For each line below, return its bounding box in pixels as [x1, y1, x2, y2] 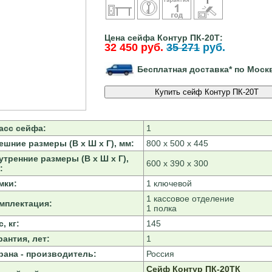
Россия [146, 249, 174, 259]
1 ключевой [146, 178, 192, 189]
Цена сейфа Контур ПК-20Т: [104, 33, 223, 43]
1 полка [146, 203, 177, 214]
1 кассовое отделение [146, 194, 234, 204]
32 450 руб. [104, 41, 163, 54]
